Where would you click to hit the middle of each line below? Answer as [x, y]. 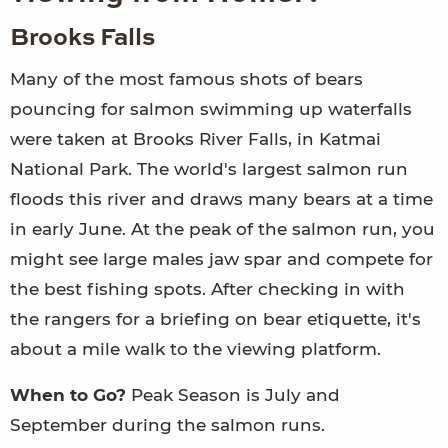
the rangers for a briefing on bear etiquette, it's [215, 319]
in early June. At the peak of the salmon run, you [222, 229]
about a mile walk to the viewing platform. [195, 349]
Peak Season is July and [235, 395]
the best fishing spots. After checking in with [207, 289]
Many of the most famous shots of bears [186, 79]
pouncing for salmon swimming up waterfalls [211, 109]
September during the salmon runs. [167, 425]
